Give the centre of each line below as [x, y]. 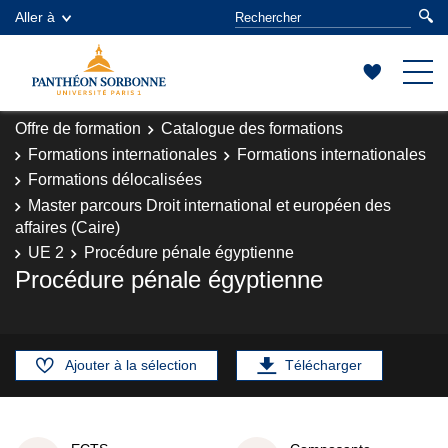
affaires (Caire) [67, 227]
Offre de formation [78, 128]
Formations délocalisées [115, 179]
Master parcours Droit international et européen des [209, 205]
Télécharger [323, 364]
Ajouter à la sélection [131, 364]
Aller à [35, 17]
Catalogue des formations [252, 128]
